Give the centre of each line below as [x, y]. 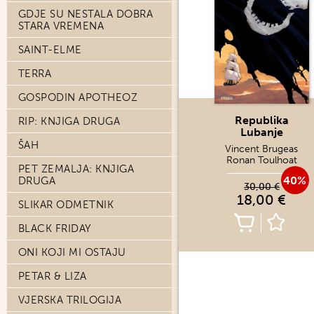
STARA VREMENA [61, 26]
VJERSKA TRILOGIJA [70, 300]
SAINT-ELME [50, 50]
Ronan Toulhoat [262, 160]
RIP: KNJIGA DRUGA [69, 121]
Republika [262, 120]
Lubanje [262, 132]
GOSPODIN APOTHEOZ [78, 97]
